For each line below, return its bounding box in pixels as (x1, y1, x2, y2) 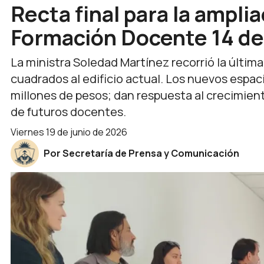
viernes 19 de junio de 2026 (16, 126, 127, 138)
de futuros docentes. (11, 104, 126, 120)
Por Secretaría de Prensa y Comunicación (44, 147, 239, 160)
